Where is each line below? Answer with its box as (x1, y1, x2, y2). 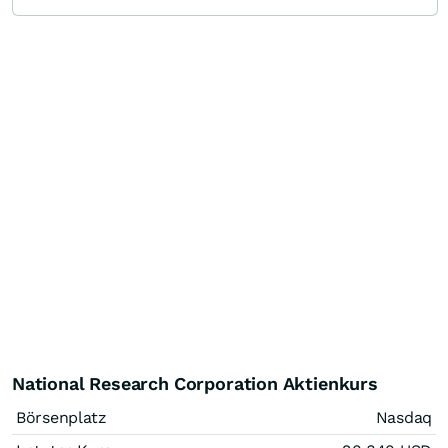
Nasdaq (375, 407, 432, 427)
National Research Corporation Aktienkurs (12, 372, 378, 394)
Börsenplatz (16, 407, 107, 427)
